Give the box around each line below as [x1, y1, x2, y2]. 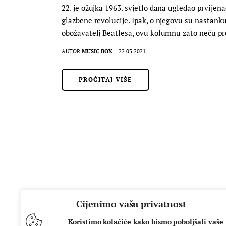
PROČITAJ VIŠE [79, 75, 132, 83]
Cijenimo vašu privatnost [76, 198, 186, 210]
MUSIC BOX [82, 47, 113, 55]
